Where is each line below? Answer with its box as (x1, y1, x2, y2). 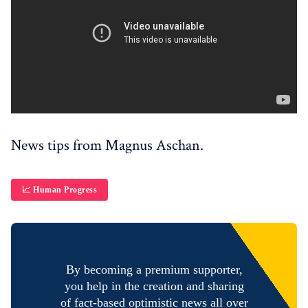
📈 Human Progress (22, 185, 97, 195)
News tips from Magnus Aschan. (11, 135, 203, 156)
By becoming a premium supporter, (65, 263, 243, 277)
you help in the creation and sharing (64, 279, 244, 294)
